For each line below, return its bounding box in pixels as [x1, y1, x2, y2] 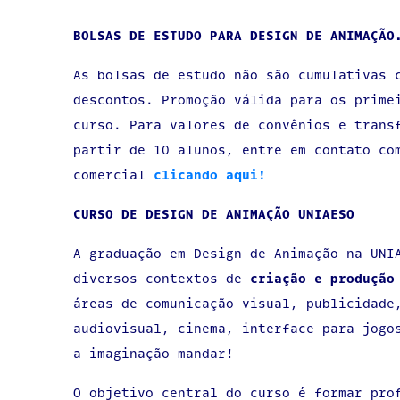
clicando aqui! [154, 166, 267, 184]
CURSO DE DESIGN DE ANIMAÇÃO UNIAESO [73, 205, 363, 223]
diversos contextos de [73, 270, 251, 287]
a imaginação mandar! [73, 345, 235, 362]
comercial [73, 166, 154, 184]
